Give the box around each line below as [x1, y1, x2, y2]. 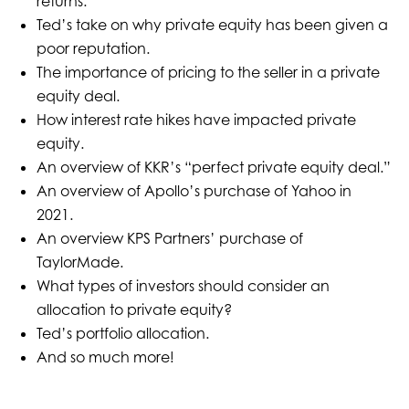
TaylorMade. [36, 253, 123, 272]
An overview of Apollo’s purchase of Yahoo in [36, 182, 351, 201]
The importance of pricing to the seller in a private [36, 63, 380, 82]
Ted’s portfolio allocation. [36, 324, 209, 343]
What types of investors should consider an [36, 277, 330, 296]
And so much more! [36, 348, 174, 367]
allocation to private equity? [36, 300, 232, 320]
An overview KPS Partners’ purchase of [36, 229, 303, 248]
